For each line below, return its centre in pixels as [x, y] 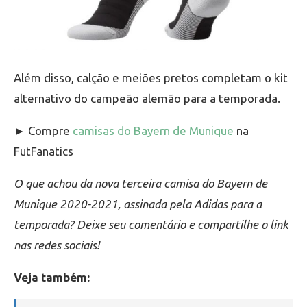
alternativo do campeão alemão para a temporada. [147, 99]
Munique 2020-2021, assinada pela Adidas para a [138, 204]
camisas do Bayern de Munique [153, 131]
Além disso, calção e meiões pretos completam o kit [151, 78]
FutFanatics [44, 151]
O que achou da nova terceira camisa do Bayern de [140, 184]
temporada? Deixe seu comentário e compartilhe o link [151, 225]
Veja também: [52, 278]
